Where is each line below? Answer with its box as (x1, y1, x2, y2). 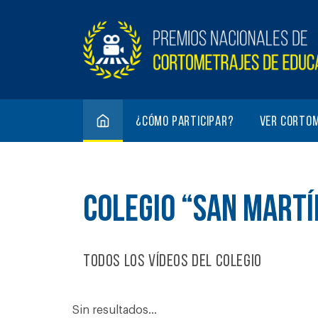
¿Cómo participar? (136, 115, 234, 129)
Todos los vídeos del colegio (83, 253, 262, 270)
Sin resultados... (72, 305, 157, 316)
